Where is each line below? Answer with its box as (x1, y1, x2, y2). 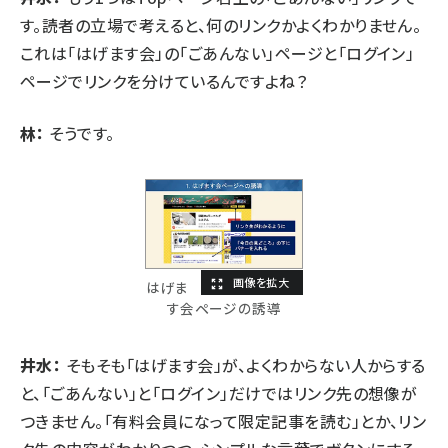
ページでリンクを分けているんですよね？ (20, 69, 308, 94)
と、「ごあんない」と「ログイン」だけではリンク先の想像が (20, 380, 418, 405)
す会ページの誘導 (166, 297, 282, 318)
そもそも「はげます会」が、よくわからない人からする (61, 352, 426, 377)
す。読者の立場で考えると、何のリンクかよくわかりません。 (20, 13, 422, 38)
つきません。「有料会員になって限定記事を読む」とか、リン (20, 408, 427, 433)
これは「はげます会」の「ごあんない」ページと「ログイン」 (20, 41, 415, 66)
